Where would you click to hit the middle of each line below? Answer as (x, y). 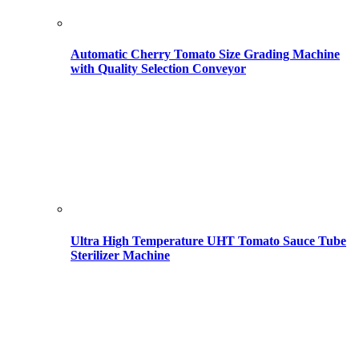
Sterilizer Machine (120, 255)
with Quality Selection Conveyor (158, 69)
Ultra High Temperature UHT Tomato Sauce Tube (208, 240)
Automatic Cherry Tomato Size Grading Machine (205, 54)
